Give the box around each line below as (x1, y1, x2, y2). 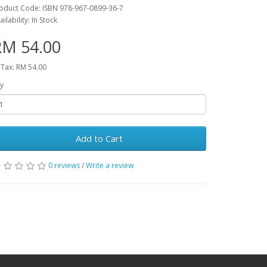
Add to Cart (75, 132, 123, 144)
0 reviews (48, 160, 80, 170)
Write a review (86, 160, 133, 170)
